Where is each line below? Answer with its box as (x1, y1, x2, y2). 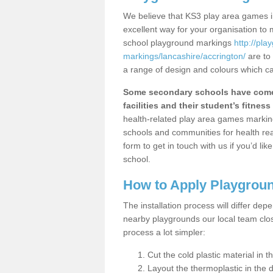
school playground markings (123, 38, 234, 48)
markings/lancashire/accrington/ (123, 51, 246, 61)
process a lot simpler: (123, 227, 205, 237)
